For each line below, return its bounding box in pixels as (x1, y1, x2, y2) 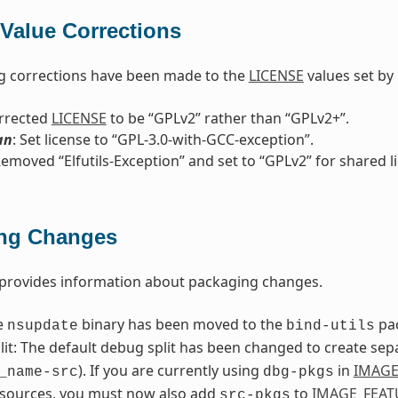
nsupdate (6, 318, 78, 335)
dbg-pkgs (262, 364, 334, 381)
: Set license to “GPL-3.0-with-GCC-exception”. (12, 130, 314, 150)
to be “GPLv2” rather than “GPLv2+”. (106, 108, 349, 129)
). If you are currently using (77, 361, 263, 381)
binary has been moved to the (77, 314, 286, 335)
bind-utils (285, 318, 375, 335)
